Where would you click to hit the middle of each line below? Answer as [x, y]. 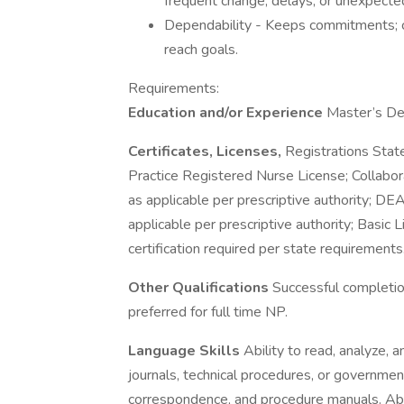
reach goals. [201, 50]
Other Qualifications [200, 288]
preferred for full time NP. [208, 312]
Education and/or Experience [227, 113]
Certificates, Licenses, [207, 151]
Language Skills [186, 351]
